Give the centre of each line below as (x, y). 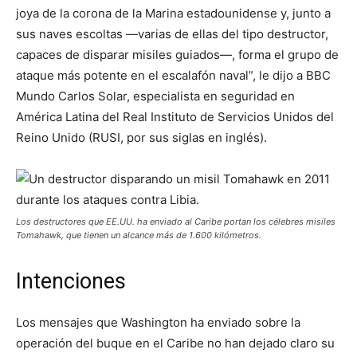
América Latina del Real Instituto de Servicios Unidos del (175, 117)
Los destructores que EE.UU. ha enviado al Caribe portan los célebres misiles (176, 222)
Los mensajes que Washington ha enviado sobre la (158, 323)
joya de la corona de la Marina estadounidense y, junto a (173, 14)
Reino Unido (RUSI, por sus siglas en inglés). (141, 138)
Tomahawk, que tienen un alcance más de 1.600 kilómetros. (139, 235)
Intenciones (71, 282)
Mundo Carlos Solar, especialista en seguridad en (155, 96)
